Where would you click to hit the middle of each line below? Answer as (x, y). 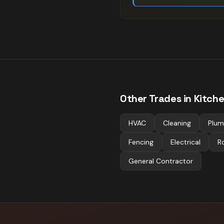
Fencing (141, 142)
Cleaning (177, 123)
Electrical (185, 142)
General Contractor (161, 161)
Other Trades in (157, 98)
